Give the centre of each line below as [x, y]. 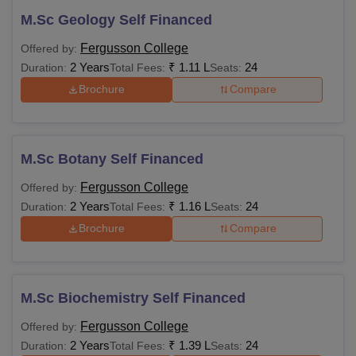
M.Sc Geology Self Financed [116, 19]
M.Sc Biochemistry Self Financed [133, 298]
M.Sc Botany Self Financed [112, 159]
